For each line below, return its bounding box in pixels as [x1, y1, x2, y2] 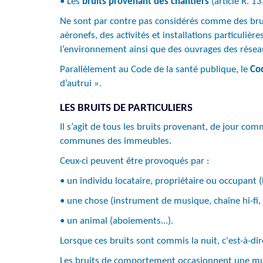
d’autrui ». [60, 79, 102, 89]
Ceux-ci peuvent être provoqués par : [60, 156, 210, 166]
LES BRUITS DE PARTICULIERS [60, 103, 193, 114]
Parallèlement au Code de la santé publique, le [60, 65, 250, 75]
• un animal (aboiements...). [60, 216, 173, 226]
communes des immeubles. [60, 136, 171, 146]
